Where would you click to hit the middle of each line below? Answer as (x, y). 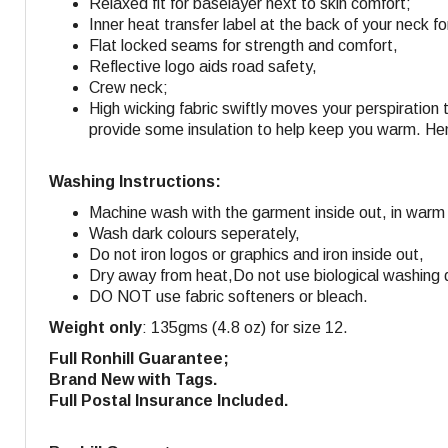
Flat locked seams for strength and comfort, (243, 45)
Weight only (95, 327)
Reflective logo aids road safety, (203, 66)
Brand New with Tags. (133, 379)
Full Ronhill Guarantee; (139, 358)
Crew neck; (128, 87)
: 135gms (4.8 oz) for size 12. (245, 327)
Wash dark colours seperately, (194, 233)
